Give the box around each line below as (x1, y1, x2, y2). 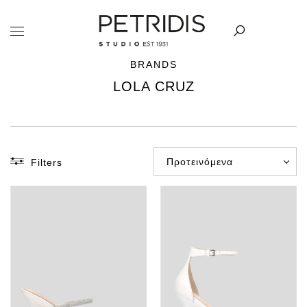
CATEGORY (10, 180, 73, 192)
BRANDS (130, 59, 177, 70)
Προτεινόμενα (167, 156, 233, 167)
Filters (31, 157, 62, 168)
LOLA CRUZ (112, 79, 195, 94)
